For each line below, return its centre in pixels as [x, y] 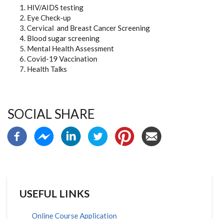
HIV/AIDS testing [56, 7]
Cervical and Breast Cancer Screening [89, 28]
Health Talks [48, 69]
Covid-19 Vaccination [63, 59]
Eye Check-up [49, 18]
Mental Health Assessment [71, 48]
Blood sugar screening [64, 38]
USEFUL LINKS [55, 193]
